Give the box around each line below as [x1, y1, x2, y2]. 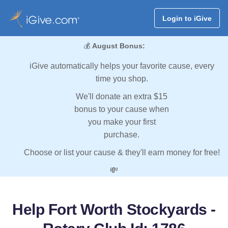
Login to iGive [162, 14, 212, 22]
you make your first [88, 118, 156, 127]
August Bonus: [92, 42, 145, 50]
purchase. [104, 130, 139, 139]
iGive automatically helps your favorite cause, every [29, 62, 214, 71]
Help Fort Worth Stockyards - [12, 201, 216, 218]
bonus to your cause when [74, 105, 169, 114]
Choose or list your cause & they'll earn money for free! [23, 148, 220, 157]
